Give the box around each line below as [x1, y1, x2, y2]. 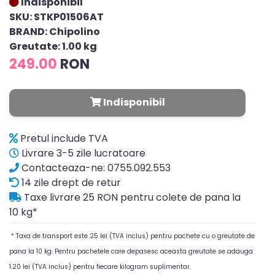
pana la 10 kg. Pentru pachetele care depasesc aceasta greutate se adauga [9, 247, 253, 256]
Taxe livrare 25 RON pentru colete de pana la [21, 190, 241, 204]
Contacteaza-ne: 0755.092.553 [19, 161, 171, 175]
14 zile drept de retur [19, 176, 121, 190]
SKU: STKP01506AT [9, 10, 104, 24]
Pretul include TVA [18, 131, 108, 145]
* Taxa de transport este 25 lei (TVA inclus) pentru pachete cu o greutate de [9, 231, 255, 241]
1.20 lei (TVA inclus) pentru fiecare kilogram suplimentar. [9, 262, 191, 271]
